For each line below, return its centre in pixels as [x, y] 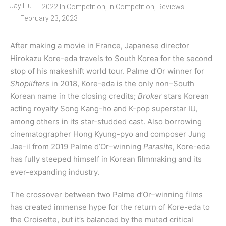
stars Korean [186, 96]
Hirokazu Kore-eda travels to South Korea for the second [111, 59]
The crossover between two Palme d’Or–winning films [106, 195]
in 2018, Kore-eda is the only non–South [122, 84]
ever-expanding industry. [55, 172]
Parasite [158, 147]
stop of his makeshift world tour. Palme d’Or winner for [107, 71]
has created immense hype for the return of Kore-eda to [110, 207]
